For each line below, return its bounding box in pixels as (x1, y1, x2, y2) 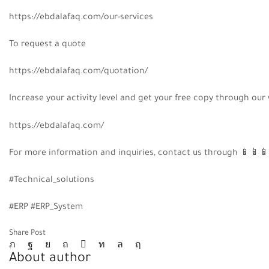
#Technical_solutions (9, 175, 94, 186)
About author (9, 252, 91, 267)
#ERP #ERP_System (9, 202, 83, 213)
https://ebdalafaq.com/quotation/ (9, 67, 148, 77)
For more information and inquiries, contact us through (9, 148, 240, 159)
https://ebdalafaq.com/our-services (9, 13, 153, 23)
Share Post (9, 229, 46, 238)
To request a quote (9, 40, 86, 50)
